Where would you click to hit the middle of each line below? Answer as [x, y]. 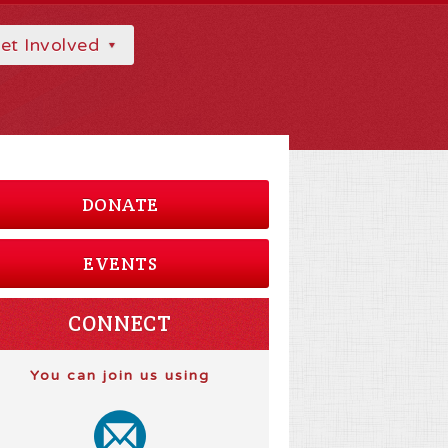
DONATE [120, 204]
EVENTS [120, 263]
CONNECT [120, 323]
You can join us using [120, 375]
